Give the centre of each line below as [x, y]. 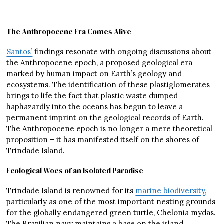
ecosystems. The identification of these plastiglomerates [108, 85]
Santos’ [20, 52]
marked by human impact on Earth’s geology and [94, 74]
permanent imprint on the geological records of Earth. [105, 118]
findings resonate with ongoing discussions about [122, 52]
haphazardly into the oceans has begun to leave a [95, 107]
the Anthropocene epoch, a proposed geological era [100, 63]
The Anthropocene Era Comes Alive [69, 32]
